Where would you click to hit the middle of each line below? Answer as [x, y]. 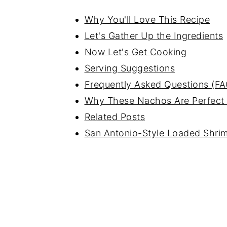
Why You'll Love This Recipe [147, 20]
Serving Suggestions [129, 68]
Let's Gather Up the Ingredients [154, 36]
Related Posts [115, 117]
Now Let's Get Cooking [135, 52]
